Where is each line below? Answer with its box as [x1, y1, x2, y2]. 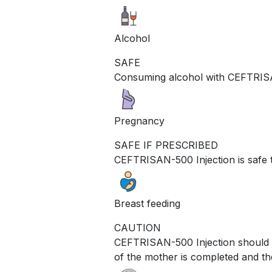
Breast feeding [114, 197, 180, 209]
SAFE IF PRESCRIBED [114, 138, 218, 151]
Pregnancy [114, 114, 165, 127]
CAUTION [114, 221, 161, 234]
